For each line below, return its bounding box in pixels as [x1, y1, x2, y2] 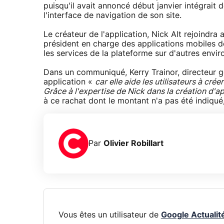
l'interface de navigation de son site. [43, 11, 181, 20]
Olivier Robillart [103, 139, 163, 147]
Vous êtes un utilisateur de [58, 210, 161, 219]
